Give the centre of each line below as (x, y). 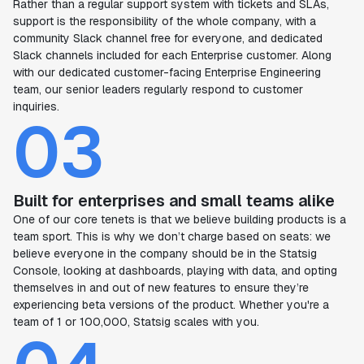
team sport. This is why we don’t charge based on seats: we (172, 237)
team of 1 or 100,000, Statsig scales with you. (136, 322)
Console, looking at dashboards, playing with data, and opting (175, 271)
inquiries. (36, 107)
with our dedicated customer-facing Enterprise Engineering (167, 73)
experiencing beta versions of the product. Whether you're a (171, 305)
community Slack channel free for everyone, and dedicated (168, 39)
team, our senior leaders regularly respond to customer (158, 90)
